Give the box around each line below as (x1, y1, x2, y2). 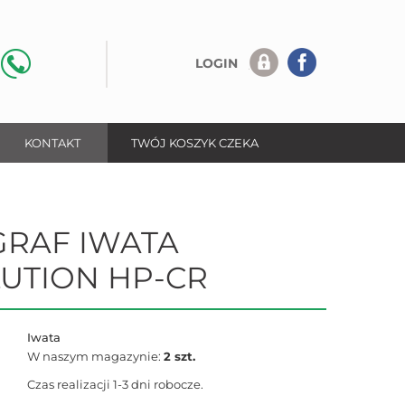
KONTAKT (24, 136, 80, 150)
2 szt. (163, 350, 195, 363)
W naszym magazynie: (26, 350, 164, 363)
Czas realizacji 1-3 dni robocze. (26, 378, 203, 391)
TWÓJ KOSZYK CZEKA (130, 136, 259, 150)
